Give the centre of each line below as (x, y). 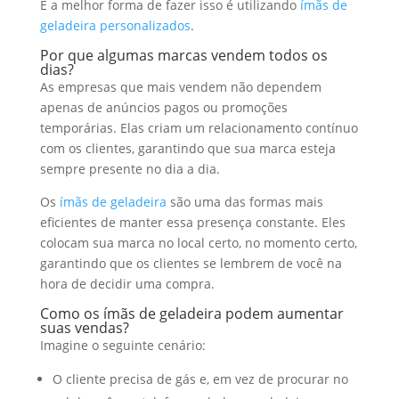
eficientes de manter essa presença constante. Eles (192, 222)
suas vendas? (84, 328)
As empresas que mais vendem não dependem (180, 87)
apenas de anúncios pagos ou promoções (163, 107)
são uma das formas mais (244, 202)
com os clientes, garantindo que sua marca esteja (187, 148)
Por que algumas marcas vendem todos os (183, 55)
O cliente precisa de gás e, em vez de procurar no (200, 379)
